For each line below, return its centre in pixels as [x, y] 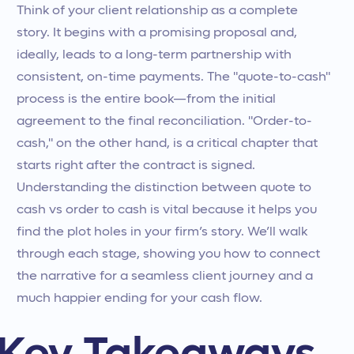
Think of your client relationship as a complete [157, 11]
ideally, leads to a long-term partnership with [154, 55]
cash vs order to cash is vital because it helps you [166, 210]
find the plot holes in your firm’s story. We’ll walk [162, 232]
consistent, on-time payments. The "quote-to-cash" [173, 77]
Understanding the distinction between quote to [164, 188]
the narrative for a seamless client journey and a [164, 277]
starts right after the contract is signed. [136, 166]
